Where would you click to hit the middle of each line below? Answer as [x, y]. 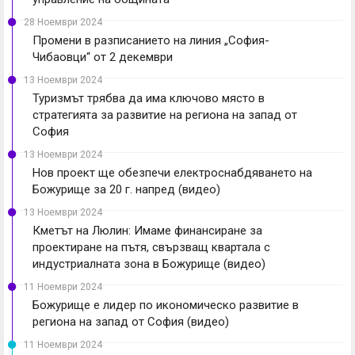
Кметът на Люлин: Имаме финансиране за [147, 230]
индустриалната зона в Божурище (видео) [149, 263]
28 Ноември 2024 [63, 22]
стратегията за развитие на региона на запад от [165, 115]
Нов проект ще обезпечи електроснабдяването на [172, 172]
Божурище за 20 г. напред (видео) [126, 189]
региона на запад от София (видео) [131, 321]
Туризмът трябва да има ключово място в [149, 98]
